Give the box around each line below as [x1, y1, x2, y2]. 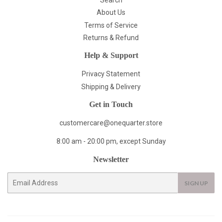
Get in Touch [89, 100, 133, 109]
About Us [97, 8, 125, 17]
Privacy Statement [82, 70, 140, 78]
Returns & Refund [83, 34, 139, 42]
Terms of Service [84, 21, 138, 29]
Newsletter [93, 155, 129, 164]
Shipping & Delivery [81, 82, 141, 91]
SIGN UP [184, 179, 208, 187]
